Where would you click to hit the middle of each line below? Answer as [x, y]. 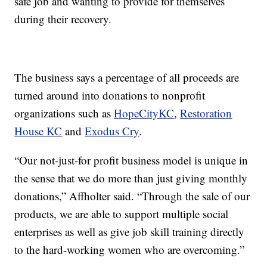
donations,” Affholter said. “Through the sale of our [132, 196]
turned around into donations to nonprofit [110, 95]
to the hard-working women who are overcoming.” [130, 250]
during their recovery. [63, 19]
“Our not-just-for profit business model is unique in [131, 160]
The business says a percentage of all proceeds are [127, 77]
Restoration [206, 113]
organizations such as [64, 113]
